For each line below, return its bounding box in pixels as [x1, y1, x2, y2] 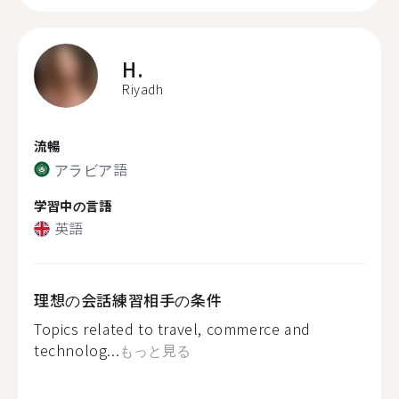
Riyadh [122, 80, 164, 98]
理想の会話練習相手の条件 [34, 289, 223, 311]
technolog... [34, 339, 120, 361]
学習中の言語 [34, 195, 112, 215]
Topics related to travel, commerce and [34, 318, 311, 339]
